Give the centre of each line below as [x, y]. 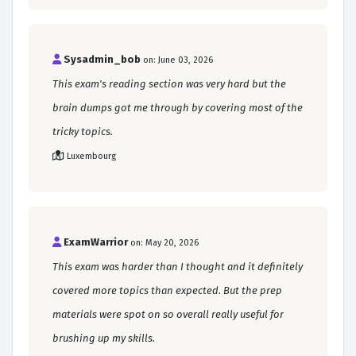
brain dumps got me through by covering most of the [178, 107]
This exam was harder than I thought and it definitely [178, 266]
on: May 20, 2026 [164, 242]
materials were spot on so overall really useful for [168, 314]
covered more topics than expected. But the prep [167, 290]
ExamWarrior [96, 242]
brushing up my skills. [104, 338]
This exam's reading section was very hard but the [169, 83]
